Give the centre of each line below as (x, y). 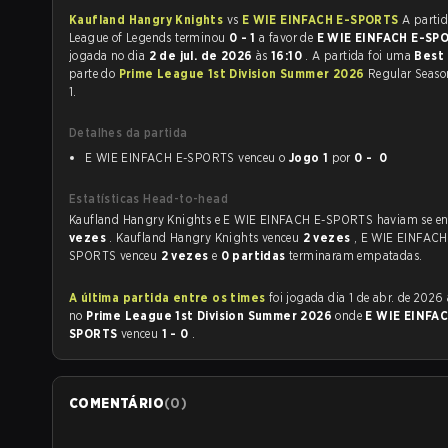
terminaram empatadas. (355, 255)
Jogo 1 (308, 157)
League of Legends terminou (202, 37)
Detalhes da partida (128, 132)
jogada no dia (109, 55)
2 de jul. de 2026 (202, 55)
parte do (94, 73)
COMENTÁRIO (116, 403)
